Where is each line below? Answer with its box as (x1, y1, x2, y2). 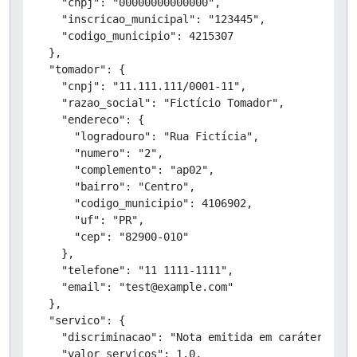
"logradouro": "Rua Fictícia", (36, 129, 259, 143)
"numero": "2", (36, 146, 163, 159)
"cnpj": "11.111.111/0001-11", (36, 79, 246, 92)
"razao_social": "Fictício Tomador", (36, 96, 284, 109)
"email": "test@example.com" (36, 280, 233, 293)
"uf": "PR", (36, 213, 144, 226)
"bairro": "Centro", (36, 179, 195, 193)
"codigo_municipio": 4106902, (36, 196, 253, 210)
